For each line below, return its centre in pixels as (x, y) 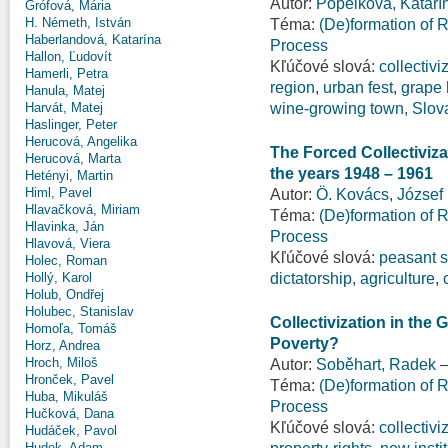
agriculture (397, 278)
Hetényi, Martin (69, 175)
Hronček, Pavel (69, 379)
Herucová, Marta (73, 158)
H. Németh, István (78, 22)
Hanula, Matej (65, 90)
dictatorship (311, 278)
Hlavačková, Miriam (82, 209)
